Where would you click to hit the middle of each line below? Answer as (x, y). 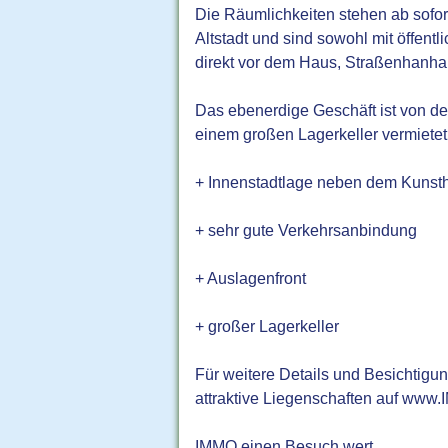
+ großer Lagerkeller (267, 326)
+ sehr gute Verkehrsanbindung (306, 230)
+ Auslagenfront (251, 278)
